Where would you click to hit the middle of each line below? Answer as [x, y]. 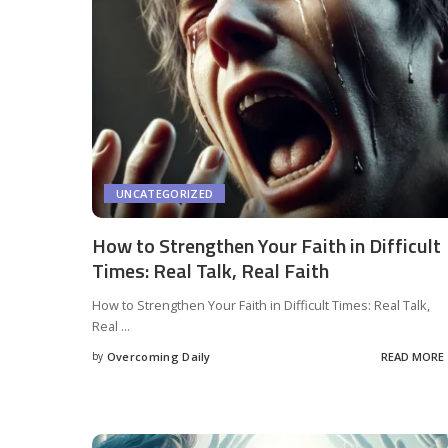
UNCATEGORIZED [165, 193]
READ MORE [412, 357]
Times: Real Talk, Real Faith [210, 270]
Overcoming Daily [158, 357]
